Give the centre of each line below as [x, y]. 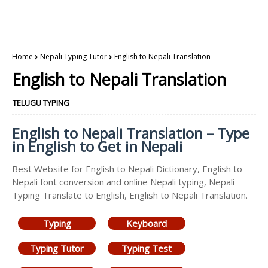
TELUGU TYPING [41, 103]
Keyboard [147, 223]
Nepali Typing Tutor [74, 57]
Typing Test [147, 248]
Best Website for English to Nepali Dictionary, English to [127, 169]
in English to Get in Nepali [97, 146]
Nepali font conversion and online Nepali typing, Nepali [123, 182]
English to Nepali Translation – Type [131, 133]
